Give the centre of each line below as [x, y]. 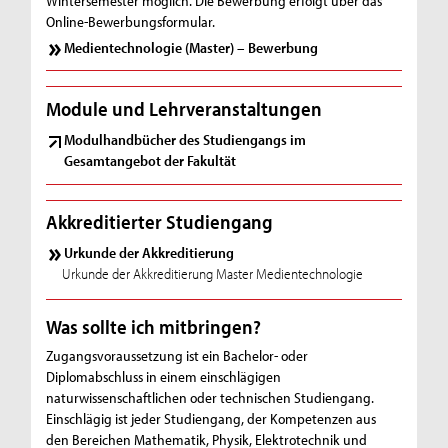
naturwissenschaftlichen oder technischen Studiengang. [210, 398]
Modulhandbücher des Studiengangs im [185, 139]
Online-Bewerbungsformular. [131, 22]
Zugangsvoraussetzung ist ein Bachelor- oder [177, 356]
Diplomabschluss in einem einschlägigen [164, 377]
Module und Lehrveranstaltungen [184, 108]
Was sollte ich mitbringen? [154, 327]
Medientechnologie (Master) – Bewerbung [191, 47]
